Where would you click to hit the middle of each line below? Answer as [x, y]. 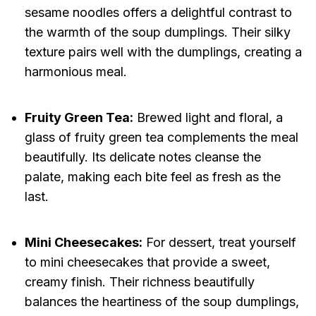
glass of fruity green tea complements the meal [161, 138]
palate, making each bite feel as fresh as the [152, 177]
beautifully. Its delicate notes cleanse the [142, 157]
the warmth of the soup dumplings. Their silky [157, 32]
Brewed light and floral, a [208, 118]
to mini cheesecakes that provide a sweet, [147, 262]
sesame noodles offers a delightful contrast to [158, 13]
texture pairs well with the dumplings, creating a [163, 52]
